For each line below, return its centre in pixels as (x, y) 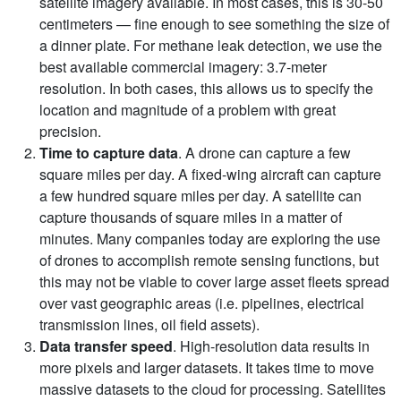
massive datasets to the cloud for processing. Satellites (213, 388)
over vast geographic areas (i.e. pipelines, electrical (202, 303)
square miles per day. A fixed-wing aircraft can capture (210, 174)
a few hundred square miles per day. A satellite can (200, 195)
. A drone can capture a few (264, 152)
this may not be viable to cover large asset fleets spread (214, 281)
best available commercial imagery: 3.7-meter (183, 66)
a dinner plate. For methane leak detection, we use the (211, 45)
